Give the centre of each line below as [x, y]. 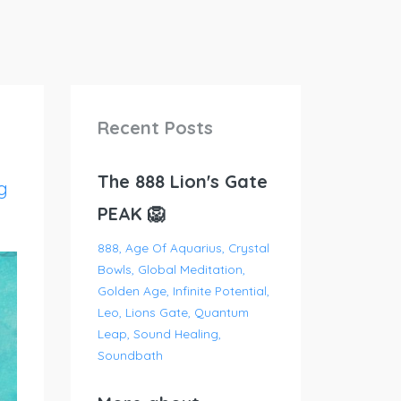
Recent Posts [155, 128]
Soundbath [130, 355]
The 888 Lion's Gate [182, 181]
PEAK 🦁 [131, 213]
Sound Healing [175, 333]
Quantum [221, 312]
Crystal [248, 247]
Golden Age [132, 290]
